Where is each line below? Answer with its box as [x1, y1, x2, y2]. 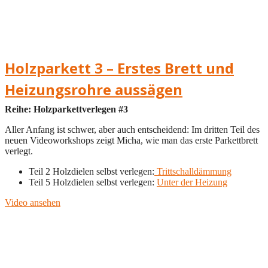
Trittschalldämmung [154, 166, 232, 176]
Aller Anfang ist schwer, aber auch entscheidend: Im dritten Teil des [5, 124, 260, 135]
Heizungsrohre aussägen [5, 79, 182, 99]
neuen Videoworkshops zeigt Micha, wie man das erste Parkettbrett [5, 135, 258, 145]
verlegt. [5, 145, 33, 156]
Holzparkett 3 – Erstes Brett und [5, 57, 234, 78]
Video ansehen [5, 197, 60, 208]
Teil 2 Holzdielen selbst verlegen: [29, 166, 154, 176]
